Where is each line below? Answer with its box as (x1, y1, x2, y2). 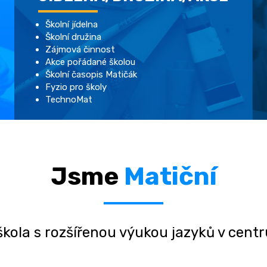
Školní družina (45, 32, 101, 42)
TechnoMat (45, 94, 92, 105)
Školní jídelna (45, 19, 98, 30)
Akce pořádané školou (45, 57, 135, 67)
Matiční (123, 162, 217, 191)
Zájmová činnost (45, 44, 115, 55)
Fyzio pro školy (45, 82, 107, 92)
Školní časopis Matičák (45, 69, 137, 80)
